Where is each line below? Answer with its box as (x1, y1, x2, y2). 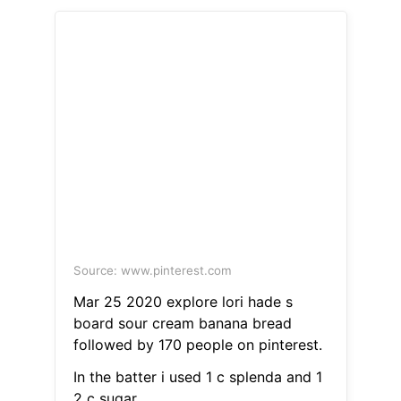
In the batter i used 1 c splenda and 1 (73, 368, 322, 387)
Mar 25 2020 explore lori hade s (73, 293, 293, 311)
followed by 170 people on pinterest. (73, 336, 322, 354)
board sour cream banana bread (73, 314, 292, 333)
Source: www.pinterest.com (73, 263, 232, 278)
